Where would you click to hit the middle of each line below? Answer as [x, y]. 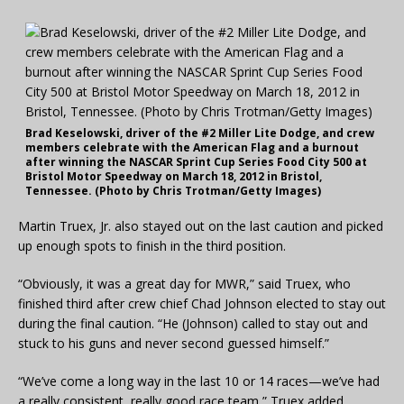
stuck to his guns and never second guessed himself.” [174, 344]
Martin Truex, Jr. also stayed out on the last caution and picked [201, 226]
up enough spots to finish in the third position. [152, 246]
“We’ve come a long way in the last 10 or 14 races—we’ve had [199, 381]
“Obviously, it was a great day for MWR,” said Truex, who [184, 284]
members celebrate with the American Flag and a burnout [192, 148]
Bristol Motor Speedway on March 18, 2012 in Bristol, [174, 177]
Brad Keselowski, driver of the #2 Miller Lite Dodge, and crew [200, 133]
